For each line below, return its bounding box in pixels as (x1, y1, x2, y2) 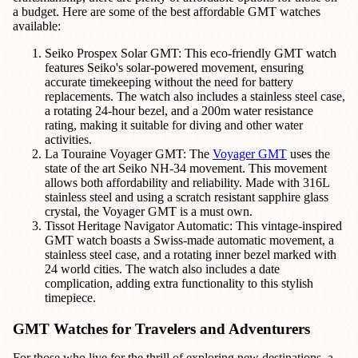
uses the (287, 146, 330, 161)
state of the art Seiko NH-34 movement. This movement (45, 161, 327, 175)
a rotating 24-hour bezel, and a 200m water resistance (45, 103, 313, 117)
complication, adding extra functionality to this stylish (45, 276, 313, 290)
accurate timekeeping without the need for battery (45, 74, 293, 89)
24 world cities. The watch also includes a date (45, 261, 280, 276)
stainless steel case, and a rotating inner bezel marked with (45, 247, 336, 261)
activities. (45, 132, 92, 146)
